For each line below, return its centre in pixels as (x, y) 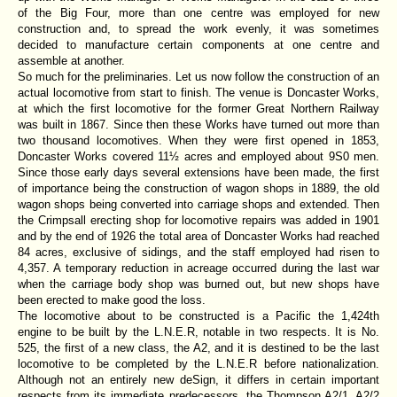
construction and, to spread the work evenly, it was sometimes (198, 28)
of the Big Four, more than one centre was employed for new (198, 12)
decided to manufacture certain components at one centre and (198, 44)
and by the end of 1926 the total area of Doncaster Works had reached (198, 236)
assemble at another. (71, 60)
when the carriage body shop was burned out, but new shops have (198, 284)
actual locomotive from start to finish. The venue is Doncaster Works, (198, 92)
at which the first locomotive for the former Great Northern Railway (198, 108)
